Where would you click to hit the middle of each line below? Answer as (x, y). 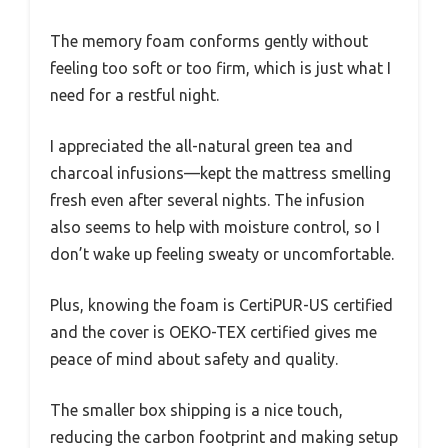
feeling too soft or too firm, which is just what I (220, 67)
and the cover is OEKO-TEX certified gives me (213, 331)
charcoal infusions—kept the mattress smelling (220, 172)
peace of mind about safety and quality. (194, 358)
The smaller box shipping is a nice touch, (196, 409)
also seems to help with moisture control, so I (215, 226)
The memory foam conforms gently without (209, 40)
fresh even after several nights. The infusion (207, 199)
